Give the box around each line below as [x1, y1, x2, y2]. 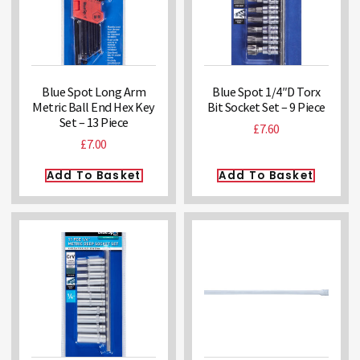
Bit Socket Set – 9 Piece [207, 98, 325, 115]
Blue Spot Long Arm [42, 83, 146, 100]
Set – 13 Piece [59, 113, 129, 130]
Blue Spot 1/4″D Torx [212, 83, 321, 100]
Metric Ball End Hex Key [32, 98, 155, 115]
